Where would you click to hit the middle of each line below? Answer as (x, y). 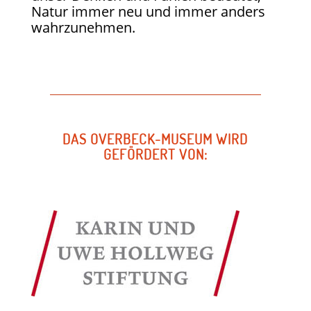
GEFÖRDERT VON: (155, 154)
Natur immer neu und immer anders (148, 11)
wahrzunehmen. (83, 27)
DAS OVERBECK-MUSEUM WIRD (155, 138)
